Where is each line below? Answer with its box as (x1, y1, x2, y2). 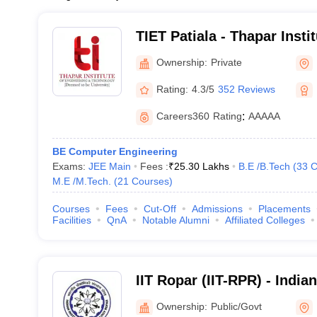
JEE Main (88, 161, 131, 172)
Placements (258, 203, 311, 214)
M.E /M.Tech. (52, 175, 111, 187)
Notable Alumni (142, 214, 209, 226)
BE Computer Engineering (52, 146, 178, 157)
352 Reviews (217, 83, 275, 95)
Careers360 (156, 110, 209, 122)
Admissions (191, 203, 243, 214)
